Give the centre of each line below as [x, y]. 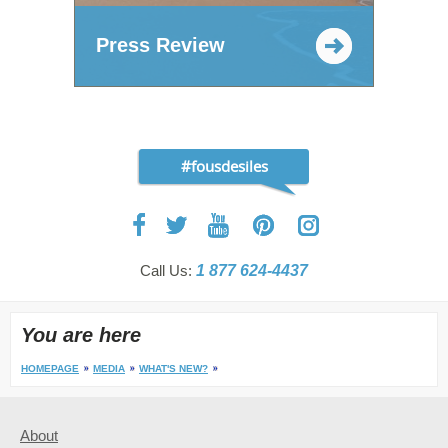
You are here [81, 334]
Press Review [160, 45]
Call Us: [168, 270]
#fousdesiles [224, 165]
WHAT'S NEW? [173, 368]
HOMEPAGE [50, 368]
